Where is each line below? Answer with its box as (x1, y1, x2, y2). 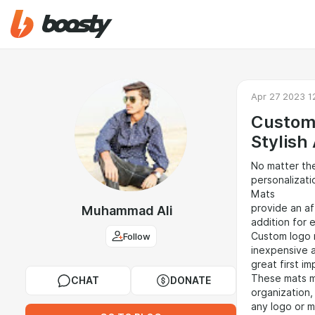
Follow (122, 231, 150, 242)
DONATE (170, 275, 211, 286)
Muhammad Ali (82, 203, 173, 218)
